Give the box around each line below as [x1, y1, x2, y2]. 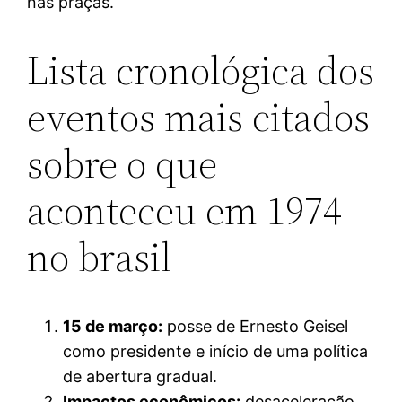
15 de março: [63, 316, 163, 336]
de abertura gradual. [63, 366, 218, 386]
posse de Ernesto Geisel [162, 316, 349, 336]
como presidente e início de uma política [63, 341, 369, 361]
